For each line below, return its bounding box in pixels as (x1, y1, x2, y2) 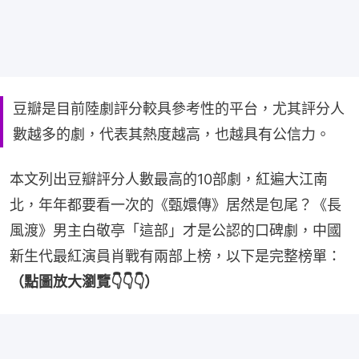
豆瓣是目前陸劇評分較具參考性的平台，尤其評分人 (13, 99, 345, 117)
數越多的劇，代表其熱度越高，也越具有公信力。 (13, 125, 330, 143)
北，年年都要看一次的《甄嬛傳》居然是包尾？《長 (10, 196, 341, 213)
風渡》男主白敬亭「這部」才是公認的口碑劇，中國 (10, 221, 341, 239)
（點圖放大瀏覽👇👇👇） (10, 272, 159, 290)
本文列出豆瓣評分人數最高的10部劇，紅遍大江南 (10, 170, 328, 188)
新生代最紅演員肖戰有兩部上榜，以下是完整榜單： (10, 247, 341, 264)
